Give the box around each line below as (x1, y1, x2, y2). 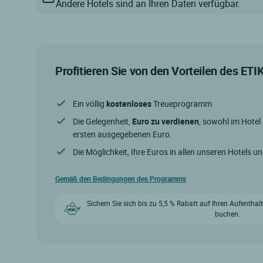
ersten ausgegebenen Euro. (73, 129, 172, 140)
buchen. (215, 209, 241, 219)
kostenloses (106, 98, 151, 110)
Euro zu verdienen (132, 116, 199, 127)
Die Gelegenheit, (73, 116, 132, 127)
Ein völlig (73, 98, 106, 110)
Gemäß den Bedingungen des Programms (55, 174, 186, 184)
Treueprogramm (151, 98, 212, 110)
